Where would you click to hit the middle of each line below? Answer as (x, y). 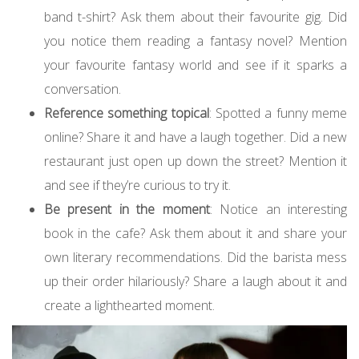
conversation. (83, 89)
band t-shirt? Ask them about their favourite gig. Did (196, 17)
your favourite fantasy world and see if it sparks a (196, 65)
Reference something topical (127, 113)
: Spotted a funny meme (278, 113)
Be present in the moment (127, 210)
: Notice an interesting (278, 210)
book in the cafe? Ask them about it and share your (196, 234)
